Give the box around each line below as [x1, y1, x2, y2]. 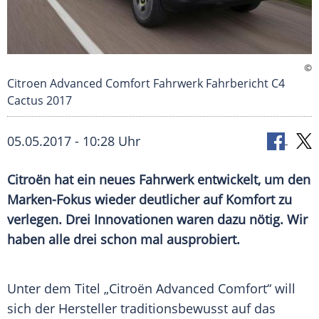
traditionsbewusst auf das [117, 300, 276, 318]
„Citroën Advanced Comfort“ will [100, 280, 296, 298]
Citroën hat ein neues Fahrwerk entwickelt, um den [7, 171, 310, 189]
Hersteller [58, 300, 117, 318]
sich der [7, 300, 58, 318]
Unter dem [7, 280, 75, 298]
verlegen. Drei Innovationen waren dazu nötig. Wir [7, 211, 308, 229]
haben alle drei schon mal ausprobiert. [7, 231, 240, 249]
